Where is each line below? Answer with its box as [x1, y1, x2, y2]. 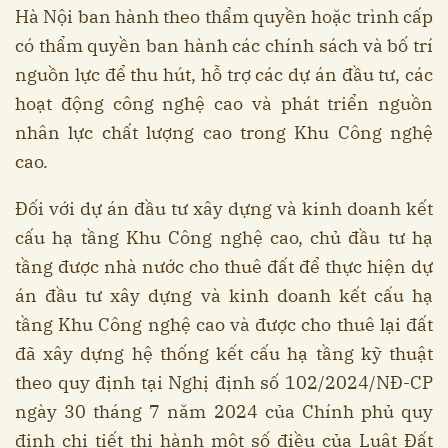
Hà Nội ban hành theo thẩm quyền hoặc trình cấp [15, 5, 433, 29]
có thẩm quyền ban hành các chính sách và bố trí [15, 34, 433, 58]
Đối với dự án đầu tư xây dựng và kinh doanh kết [15, 197, 433, 221]
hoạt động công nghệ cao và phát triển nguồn [15, 92, 433, 116]
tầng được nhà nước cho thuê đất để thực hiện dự [15, 255, 433, 279]
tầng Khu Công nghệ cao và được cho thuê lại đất [15, 313, 433, 337]
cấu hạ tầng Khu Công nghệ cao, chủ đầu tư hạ [15, 226, 433, 250]
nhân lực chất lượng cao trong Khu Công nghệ [15, 121, 433, 145]
